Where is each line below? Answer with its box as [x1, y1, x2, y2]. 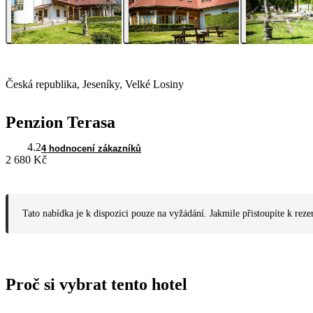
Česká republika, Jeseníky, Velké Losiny [6, 78, 184, 91]
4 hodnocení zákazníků [41, 143, 141, 154]
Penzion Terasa [6, 113, 115, 132]
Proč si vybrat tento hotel [6, 275, 187, 294]
